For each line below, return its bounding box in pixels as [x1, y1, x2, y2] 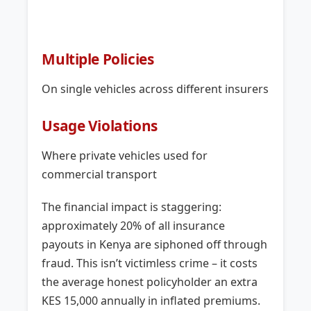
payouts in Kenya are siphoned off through [42, 237, 268, 253]
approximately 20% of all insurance [42, 218, 226, 234]
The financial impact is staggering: [42, 199, 222, 215]
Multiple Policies [42, 49, 154, 69]
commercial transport [42, 167, 158, 183]
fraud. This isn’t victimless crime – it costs [42, 255, 258, 271]
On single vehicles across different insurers [42, 81, 269, 97]
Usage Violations [42, 116, 158, 136]
